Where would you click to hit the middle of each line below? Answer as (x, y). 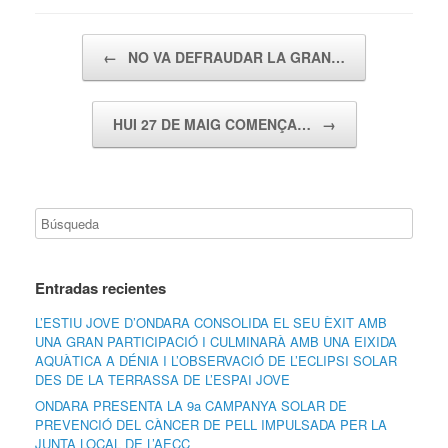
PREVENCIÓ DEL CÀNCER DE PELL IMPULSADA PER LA (211, 425)
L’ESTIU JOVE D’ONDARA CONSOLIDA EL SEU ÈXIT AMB (211, 323)
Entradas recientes (100, 288)
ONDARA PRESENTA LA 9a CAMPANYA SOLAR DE (191, 406)
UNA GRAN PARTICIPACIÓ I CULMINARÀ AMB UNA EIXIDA (216, 342)
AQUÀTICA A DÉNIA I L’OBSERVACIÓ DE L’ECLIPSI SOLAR (216, 361)
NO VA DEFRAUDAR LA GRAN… (234, 57)
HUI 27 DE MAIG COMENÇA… (213, 124)
